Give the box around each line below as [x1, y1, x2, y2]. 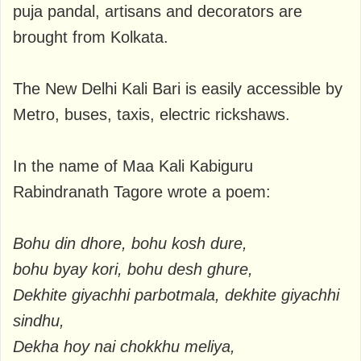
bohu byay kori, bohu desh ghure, [13, 259, 253, 278]
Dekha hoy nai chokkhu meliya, [13, 337, 235, 355]
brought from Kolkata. [13, 27, 168, 46]
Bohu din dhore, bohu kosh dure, [13, 234, 247, 252]
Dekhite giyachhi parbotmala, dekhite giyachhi [13, 285, 339, 304]
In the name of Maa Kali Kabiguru [13, 156, 253, 175]
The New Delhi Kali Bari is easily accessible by [13, 79, 342, 98]
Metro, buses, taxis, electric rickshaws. [13, 105, 290, 123]
